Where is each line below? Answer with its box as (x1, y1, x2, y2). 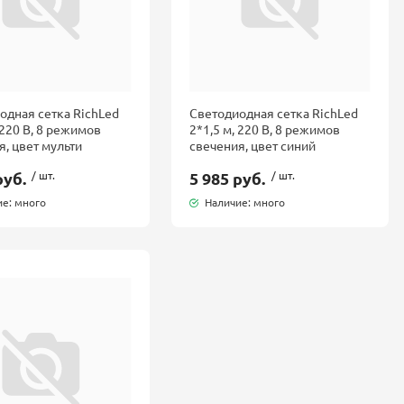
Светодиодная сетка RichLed (189, 105, 359, 121)
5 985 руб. (189, 168, 266, 188)
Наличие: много (205, 195, 286, 209)
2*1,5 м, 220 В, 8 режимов (189, 121, 341, 137)
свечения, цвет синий (189, 137, 317, 153)
